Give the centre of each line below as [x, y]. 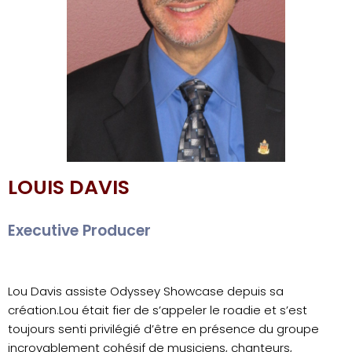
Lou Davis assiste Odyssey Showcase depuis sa [146, 291]
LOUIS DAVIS [69, 187]
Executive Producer [79, 230]
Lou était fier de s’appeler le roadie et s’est [183, 310]
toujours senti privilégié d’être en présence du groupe [163, 328]
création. [33, 310]
